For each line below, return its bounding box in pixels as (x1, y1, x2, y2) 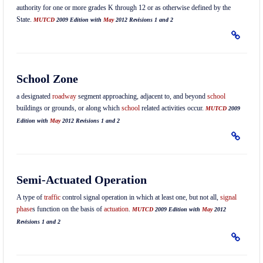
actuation (103, 205, 129, 213)
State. (16, 15, 33, 23)
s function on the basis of (32, 205, 104, 213)
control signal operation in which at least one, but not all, (60, 193, 220, 201)
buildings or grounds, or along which (16, 104, 122, 112)
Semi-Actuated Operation (16, 173, 147, 186)
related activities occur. (139, 104, 205, 112)
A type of (16, 193, 44, 201)
